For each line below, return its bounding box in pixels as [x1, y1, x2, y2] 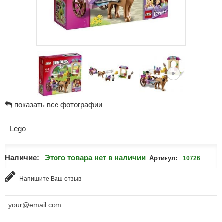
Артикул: [149, 154, 177, 162]
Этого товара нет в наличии [44, 153, 146, 162]
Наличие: [4, 153, 39, 162]
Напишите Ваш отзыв [17, 175, 81, 182]
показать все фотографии [14, 100, 102, 109]
